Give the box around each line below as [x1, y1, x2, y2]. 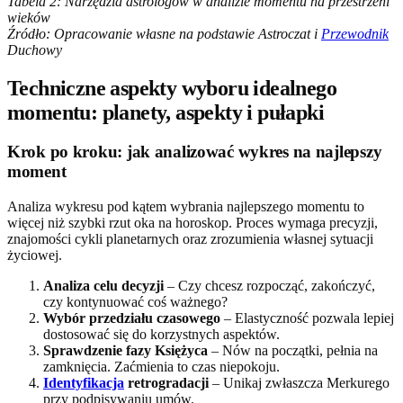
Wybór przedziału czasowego [43, 310, 220, 327]
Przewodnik [321, 25, 389, 41]
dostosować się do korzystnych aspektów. [43, 327, 280, 343]
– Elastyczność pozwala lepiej [220, 310, 394, 327]
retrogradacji [124, 375, 209, 391]
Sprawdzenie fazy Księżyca [43, 343, 208, 359]
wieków [7, 9, 50, 25]
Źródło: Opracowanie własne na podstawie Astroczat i [7, 25, 321, 41]
